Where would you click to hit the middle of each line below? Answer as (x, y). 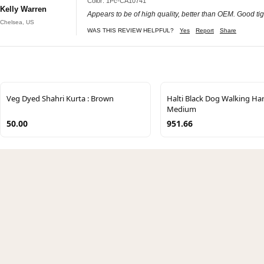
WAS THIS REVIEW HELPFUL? (131, 30)
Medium (181, 109)
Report (205, 30)
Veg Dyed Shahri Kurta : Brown (60, 98)
